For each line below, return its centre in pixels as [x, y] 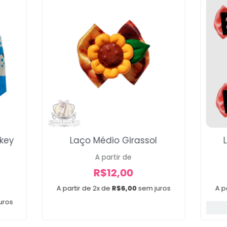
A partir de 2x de [83, 188]
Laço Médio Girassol [113, 140]
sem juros [154, 188]
